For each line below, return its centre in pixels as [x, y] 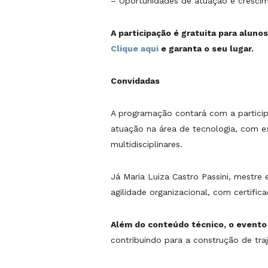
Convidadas [135, 81]
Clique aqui [135, 49]
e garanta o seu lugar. [206, 49]
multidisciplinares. [147, 144]
